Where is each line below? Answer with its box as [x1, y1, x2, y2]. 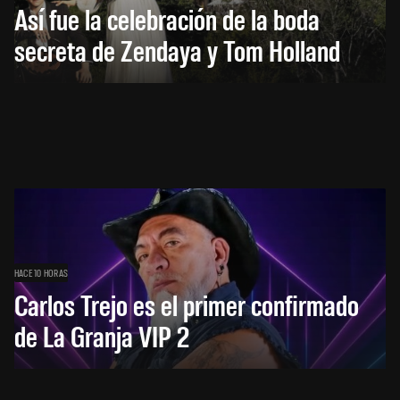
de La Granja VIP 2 [14, 316, 189, 354]
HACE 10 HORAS [14, 265, 69, 279]
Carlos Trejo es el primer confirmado [14, 285, 359, 322]
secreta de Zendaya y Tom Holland [14, 30, 340, 68]
